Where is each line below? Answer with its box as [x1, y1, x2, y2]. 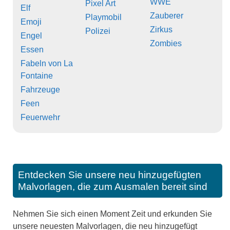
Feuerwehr [21, 112, 60, 122]
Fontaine [21, 71, 53, 80]
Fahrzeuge [21, 85, 60, 94]
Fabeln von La [21, 59, 73, 68]
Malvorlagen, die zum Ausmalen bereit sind [18, 181, 207, 192]
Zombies [150, 39, 182, 48]
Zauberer [150, 11, 183, 20]
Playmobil [85, 12, 122, 22]
